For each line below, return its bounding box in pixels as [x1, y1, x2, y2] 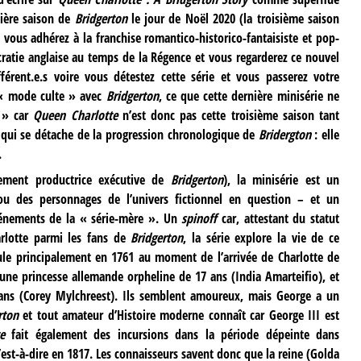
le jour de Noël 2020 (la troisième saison [127, 10, 339, 28]
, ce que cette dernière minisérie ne [158, 87, 339, 106]
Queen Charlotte [33, 106, 118, 125]
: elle [310, 126, 339, 144]
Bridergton [258, 126, 311, 144]
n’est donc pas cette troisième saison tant [117, 106, 339, 125]
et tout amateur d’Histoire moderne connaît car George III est [18, 306, 339, 325]
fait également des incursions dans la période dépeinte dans [11, 326, 339, 344]
